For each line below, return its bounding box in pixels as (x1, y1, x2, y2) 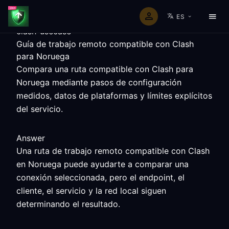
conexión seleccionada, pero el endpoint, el (16, 172, 185, 182)
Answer (16, 133, 45, 143)
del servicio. (16, 104, 63, 114)
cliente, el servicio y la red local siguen (16, 186, 166, 196)
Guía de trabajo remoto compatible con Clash (16, 39, 194, 49)
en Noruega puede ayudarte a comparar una (16, 159, 189, 169)
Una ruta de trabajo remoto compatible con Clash (16, 146, 210, 156)
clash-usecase (16, 26, 71, 36)
